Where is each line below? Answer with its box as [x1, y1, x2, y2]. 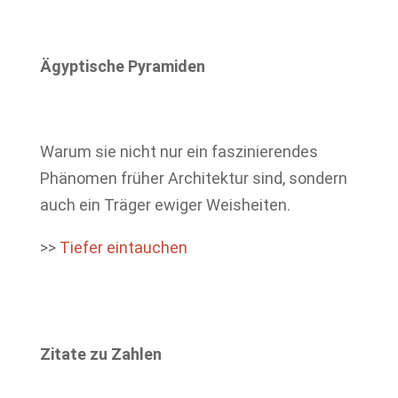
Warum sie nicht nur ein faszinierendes [39, 142, 318, 161]
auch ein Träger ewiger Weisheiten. [39, 195, 291, 214]
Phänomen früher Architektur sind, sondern [39, 169, 347, 187]
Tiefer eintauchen [59, 238, 187, 257]
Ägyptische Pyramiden [39, 57, 205, 76]
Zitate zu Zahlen [39, 345, 162, 363]
